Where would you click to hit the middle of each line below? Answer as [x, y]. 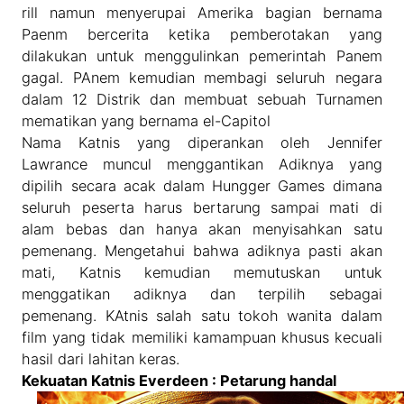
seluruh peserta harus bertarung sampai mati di [202, 208]
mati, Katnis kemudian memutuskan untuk [202, 273]
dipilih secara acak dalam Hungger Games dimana [202, 186]
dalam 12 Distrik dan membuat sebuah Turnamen [202, 100]
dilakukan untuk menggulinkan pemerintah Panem [202, 56]
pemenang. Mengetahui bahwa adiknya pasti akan [202, 251]
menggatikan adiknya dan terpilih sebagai [202, 294]
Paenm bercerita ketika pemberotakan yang [202, 35]
